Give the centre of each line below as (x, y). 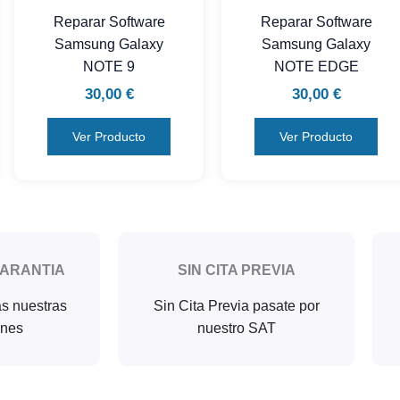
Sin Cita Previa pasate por (236, 306)
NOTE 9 (109, 66)
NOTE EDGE (316, 66)
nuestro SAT (236, 329)
